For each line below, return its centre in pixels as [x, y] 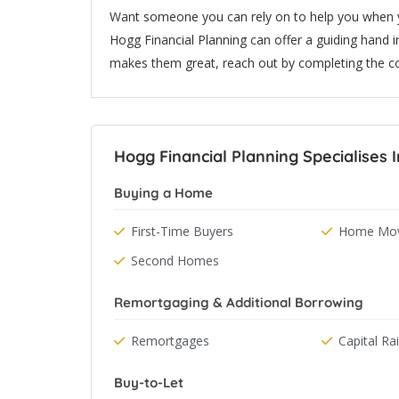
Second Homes [175, 261]
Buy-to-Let [149, 383]
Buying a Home [163, 193]
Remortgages [170, 341]
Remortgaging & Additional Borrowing [239, 302]
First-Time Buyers [182, 231]
